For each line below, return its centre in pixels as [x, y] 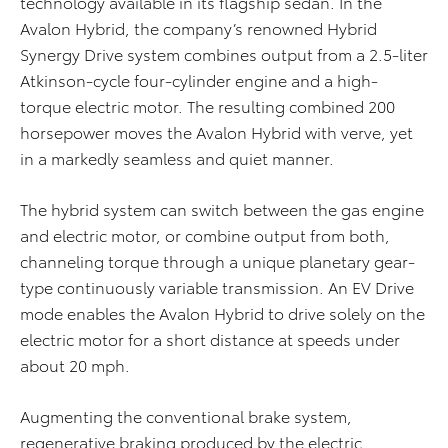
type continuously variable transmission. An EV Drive [217, 287]
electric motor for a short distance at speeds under [210, 339]
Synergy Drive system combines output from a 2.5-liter [224, 54]
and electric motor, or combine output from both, [205, 235]
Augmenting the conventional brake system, [186, 416]
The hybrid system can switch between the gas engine [222, 209]
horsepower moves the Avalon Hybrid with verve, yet [216, 132]
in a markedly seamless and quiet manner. [177, 158]
